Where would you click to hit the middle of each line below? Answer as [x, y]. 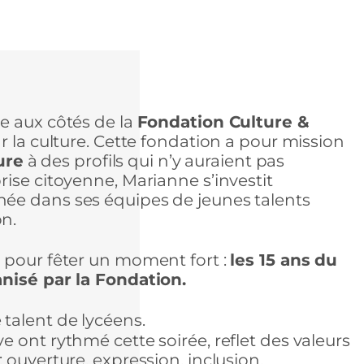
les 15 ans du [284, 260]
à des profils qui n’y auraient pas [154, 160]
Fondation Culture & [223, 121]
